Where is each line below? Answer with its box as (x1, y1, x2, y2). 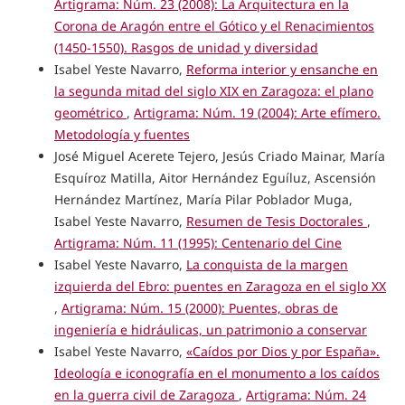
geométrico (53, 103, 127, 121)
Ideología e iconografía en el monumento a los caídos (53, 363, 380, 381)
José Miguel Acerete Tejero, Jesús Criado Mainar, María (53, 146, 385, 165)
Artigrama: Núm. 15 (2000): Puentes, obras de (61, 298, 338, 316)
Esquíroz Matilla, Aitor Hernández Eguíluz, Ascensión (53, 168, 376, 186)
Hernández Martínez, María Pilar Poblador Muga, (53, 190, 353, 208)
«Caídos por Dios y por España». (185, 342, 380, 360)
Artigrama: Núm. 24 (245, 385, 366, 403)
